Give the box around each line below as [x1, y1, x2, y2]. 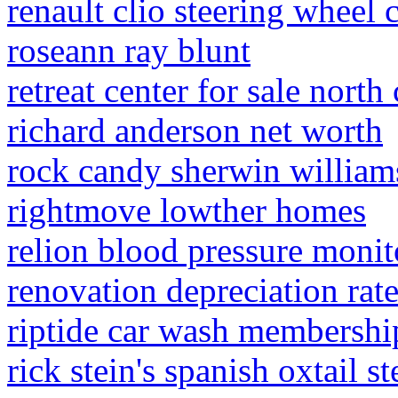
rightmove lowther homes [7, 191, 366, 229]
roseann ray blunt [7, 31, 251, 69]
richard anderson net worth [7, 111, 383, 149]
